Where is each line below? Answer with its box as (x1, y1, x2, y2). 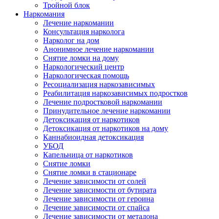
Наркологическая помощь (43, 71, 129, 80)
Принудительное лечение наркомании (43, 107, 171, 115)
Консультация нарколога (43, 27, 125, 36)
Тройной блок (43, 1, 90, 9)
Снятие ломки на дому (43, 54, 119, 62)
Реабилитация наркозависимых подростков (43, 89, 188, 97)
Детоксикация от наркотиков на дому (43, 124, 168, 132)
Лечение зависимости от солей (43, 177, 146, 185)
